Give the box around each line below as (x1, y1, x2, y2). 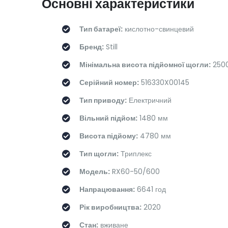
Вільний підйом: (79, 113, 137, 124)
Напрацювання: (79, 184, 135, 195)
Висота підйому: (79, 131, 138, 141)
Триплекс (119, 149, 152, 159)
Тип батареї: (79, 24, 123, 35)
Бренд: (79, 42, 104, 52)
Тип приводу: (79, 95, 127, 106)
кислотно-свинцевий (123, 24, 194, 35)
